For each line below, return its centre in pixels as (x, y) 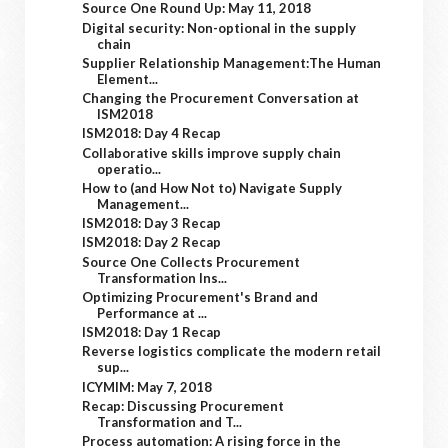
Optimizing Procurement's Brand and (200, 296)
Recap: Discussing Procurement (183, 405)
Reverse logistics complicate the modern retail (232, 351)
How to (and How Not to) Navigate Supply (212, 187)
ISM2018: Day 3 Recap (152, 223)
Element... (128, 78)
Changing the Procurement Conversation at (221, 98)
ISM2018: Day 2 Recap (152, 242)
